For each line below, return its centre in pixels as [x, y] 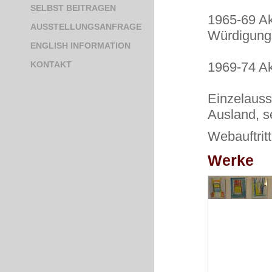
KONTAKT [51, 64]
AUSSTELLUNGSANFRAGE [86, 27]
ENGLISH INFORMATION [80, 46]
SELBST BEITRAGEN [73, 8]
